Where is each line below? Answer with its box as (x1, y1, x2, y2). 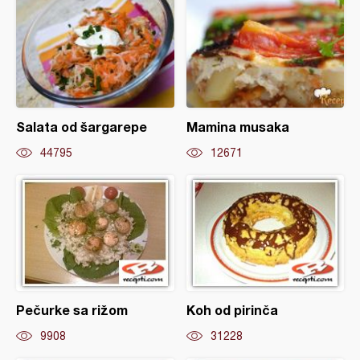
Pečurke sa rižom (16, 302, 128, 318)
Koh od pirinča (186, 302, 278, 318)
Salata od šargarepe (16, 119, 147, 135)
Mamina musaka (186, 119, 289, 135)
